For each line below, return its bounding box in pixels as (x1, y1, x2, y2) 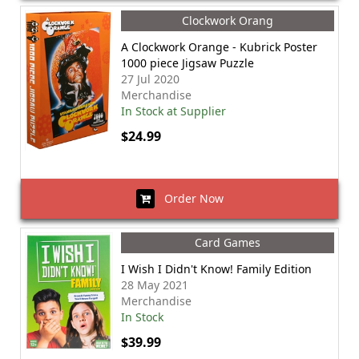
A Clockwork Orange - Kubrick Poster (121, 39, 317, 54)
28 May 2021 (121, 277, 188, 292)
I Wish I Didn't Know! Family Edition (121, 261, 312, 276)
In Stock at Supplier (121, 103, 226, 119)
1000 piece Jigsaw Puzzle (121, 55, 254, 71)
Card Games (195, 235, 260, 250)
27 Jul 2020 (121, 71, 179, 87)
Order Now (154, 191, 224, 206)
